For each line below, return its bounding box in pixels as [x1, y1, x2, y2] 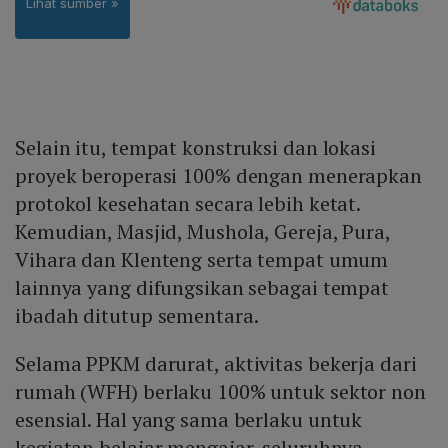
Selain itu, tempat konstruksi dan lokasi [15, 134, 376, 162]
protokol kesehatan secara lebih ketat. [15, 190, 361, 218]
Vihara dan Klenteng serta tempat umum [15, 246, 389, 274]
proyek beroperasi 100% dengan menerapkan [15, 162, 422, 190]
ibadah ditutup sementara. [15, 302, 259, 330]
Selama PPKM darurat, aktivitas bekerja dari [15, 350, 417, 378]
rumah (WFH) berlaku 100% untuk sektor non [15, 378, 426, 406]
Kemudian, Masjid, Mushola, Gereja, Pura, [15, 218, 390, 246]
